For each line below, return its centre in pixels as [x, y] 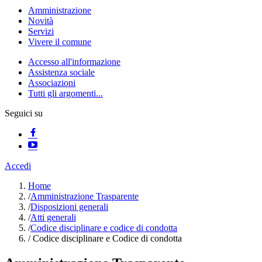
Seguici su [24, 113]
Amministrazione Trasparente [85, 196]
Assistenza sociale [61, 72]
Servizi [41, 31]
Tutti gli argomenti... [65, 93]
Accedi [18, 166]
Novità [41, 21]
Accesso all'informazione [74, 62]
